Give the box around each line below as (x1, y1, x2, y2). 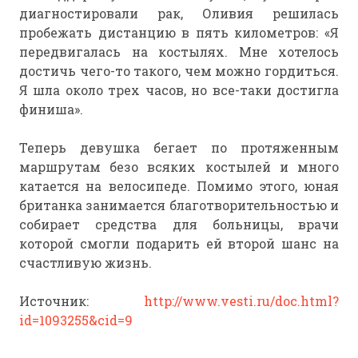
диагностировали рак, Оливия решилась (19, 5, 339, 22)
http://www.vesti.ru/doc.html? (144, 292, 339, 310)
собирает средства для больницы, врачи (19, 216, 339, 233)
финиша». (19, 101, 83, 118)
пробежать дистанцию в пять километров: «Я (19, 24, 339, 42)
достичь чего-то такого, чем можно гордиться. (19, 62, 339, 80)
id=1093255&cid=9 (19, 312, 133, 329)
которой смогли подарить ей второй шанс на (19, 235, 339, 253)
